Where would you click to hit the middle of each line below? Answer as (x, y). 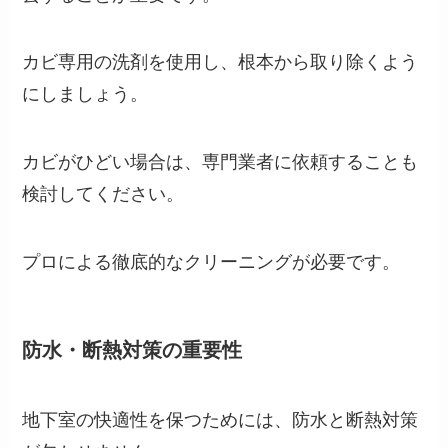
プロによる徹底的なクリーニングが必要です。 (211, 261)
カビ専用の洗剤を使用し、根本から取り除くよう (220, 62)
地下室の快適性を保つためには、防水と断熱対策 (220, 419)
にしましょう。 (85, 94)
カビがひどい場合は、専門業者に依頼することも (220, 162)
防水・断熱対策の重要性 (132, 350)
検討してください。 (103, 194)
